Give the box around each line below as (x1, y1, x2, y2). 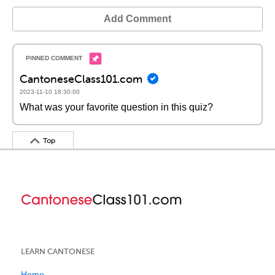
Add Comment (104, 14, 171, 24)
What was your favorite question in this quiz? (20, 102, 213, 112)
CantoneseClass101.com (20, 71, 142, 86)
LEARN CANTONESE (21, 247, 95, 256)
